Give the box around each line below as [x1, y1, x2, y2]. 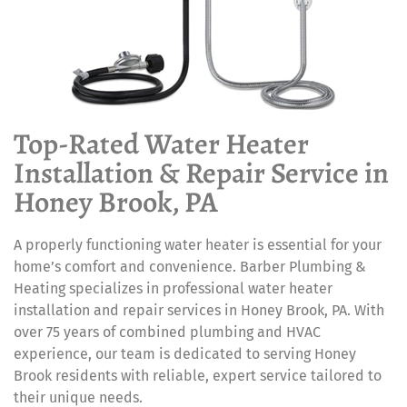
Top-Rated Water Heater [14, 124, 309, 164]
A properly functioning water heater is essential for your [14, 236, 382, 253]
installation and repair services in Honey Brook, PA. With [14, 302, 384, 319]
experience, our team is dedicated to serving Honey [14, 345, 356, 362]
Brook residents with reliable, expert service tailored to [14, 367, 382, 384]
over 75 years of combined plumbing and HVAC [14, 323, 321, 341]
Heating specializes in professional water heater [14, 280, 333, 297]
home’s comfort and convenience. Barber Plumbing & [14, 258, 366, 275]
